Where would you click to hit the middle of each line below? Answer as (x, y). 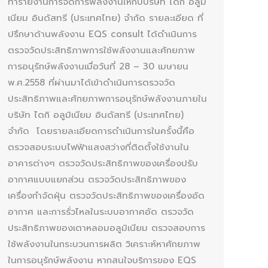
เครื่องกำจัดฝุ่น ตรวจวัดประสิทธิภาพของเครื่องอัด (106, 195)
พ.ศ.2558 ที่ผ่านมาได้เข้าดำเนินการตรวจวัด (92, 82)
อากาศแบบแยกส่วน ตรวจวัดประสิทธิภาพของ (97, 179)
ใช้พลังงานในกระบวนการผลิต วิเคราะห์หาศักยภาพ (104, 244)
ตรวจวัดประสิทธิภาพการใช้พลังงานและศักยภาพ (101, 50)
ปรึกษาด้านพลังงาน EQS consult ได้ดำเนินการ (102, 34)
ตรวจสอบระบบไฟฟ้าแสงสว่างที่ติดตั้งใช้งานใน (98, 147)
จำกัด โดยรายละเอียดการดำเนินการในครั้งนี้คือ (101, 131)
